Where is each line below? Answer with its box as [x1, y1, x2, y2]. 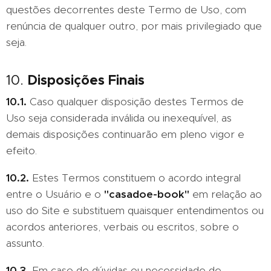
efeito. [6, 144, 37, 157]
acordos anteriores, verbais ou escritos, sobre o [6, 220, 239, 233]
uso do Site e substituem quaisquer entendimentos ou [6, 204, 264, 217]
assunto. [6, 237, 44, 250]
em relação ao [192, 188, 262, 201]
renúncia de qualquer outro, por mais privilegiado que [6, 19, 262, 33]
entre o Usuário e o [6, 188, 101, 201]
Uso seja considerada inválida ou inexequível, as [6, 111, 232, 125]
